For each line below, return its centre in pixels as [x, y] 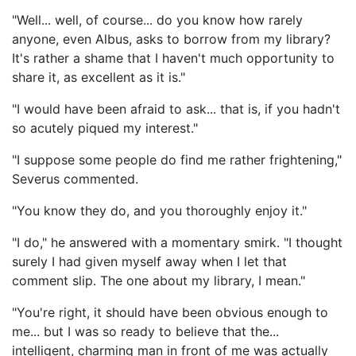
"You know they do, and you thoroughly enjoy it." [159, 211]
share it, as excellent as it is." [99, 77]
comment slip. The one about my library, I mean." [159, 281]
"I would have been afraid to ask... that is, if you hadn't [176, 109]
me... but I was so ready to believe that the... [145, 331]
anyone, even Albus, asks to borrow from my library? [171, 39]
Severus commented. [75, 179]
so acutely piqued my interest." [105, 128]
